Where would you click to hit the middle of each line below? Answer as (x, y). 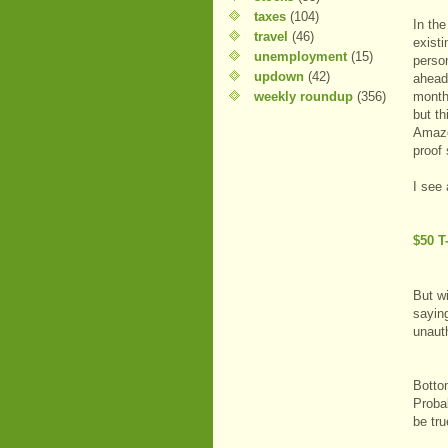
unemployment (300, 56)
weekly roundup (303, 96)
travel (271, 36)
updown (279, 76)
